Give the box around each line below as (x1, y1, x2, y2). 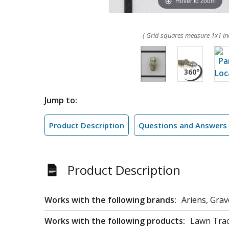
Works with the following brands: (44, 194, 176, 205)
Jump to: (44, 95, 77, 106)
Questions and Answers (139, 120, 227, 130)
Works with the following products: (44, 215, 185, 226)
